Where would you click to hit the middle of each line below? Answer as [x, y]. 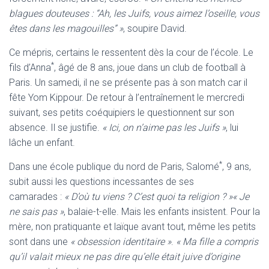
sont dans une [40, 241]
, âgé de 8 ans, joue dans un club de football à [150, 67]
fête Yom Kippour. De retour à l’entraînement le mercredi [127, 97]
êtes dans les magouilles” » [66, 28]
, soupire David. [155, 28]
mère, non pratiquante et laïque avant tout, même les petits [132, 226]
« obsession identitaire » [121, 241]
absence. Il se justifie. [56, 127]
